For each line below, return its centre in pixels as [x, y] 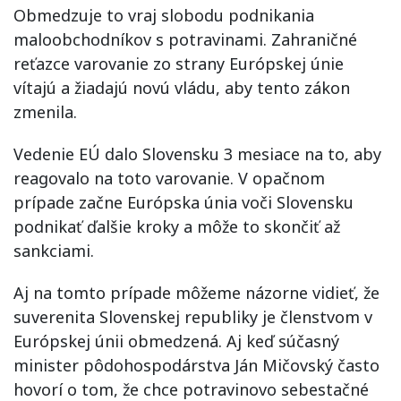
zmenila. [45, 112]
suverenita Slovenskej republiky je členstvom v [193, 317]
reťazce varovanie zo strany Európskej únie [179, 64]
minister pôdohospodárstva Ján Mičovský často [196, 365]
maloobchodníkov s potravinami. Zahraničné [185, 39]
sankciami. [54, 251]
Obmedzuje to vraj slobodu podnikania [164, 15]
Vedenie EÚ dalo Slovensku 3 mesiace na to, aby [197, 154]
